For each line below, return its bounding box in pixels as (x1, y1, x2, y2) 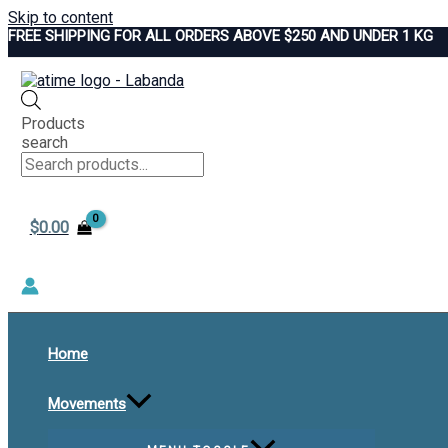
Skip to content (8, 8, 113, 27)
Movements (48, 395, 126, 414)
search (21, 133, 69, 153)
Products (21, 114, 86, 134)
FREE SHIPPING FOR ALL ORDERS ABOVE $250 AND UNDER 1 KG (8, 27, 433, 45)
